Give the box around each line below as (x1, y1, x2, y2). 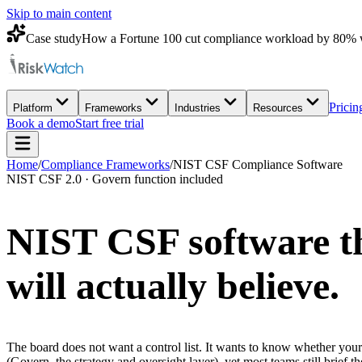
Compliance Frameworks (41, 158, 170, 171)
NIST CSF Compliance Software (173, 158, 343, 171)
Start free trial (75, 116, 144, 130)
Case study (26, 32, 82, 45)
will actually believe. (6, 263, 339, 307)
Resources (253, 102, 303, 114)
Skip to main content (6, 6, 112, 20)
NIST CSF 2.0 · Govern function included (6, 172, 223, 186)
